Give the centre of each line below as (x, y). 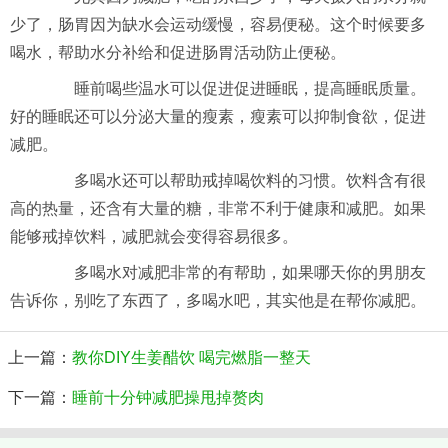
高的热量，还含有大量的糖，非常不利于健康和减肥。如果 (218, 209)
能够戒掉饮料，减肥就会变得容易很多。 (154, 237)
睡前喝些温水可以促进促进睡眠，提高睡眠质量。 (234, 89)
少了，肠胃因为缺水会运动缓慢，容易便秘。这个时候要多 (218, 25)
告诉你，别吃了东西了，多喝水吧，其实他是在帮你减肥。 (218, 301)
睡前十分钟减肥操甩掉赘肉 (168, 398)
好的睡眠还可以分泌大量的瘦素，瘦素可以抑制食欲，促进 (218, 117)
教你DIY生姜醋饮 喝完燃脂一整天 (191, 358)
